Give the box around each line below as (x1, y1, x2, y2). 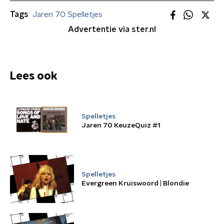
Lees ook (10, 70, 57, 81)
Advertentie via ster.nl (68, 25, 156, 33)
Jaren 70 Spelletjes (32, 10, 102, 18)
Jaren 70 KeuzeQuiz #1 (81, 122, 160, 129)
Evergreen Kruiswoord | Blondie (81, 180, 189, 187)
